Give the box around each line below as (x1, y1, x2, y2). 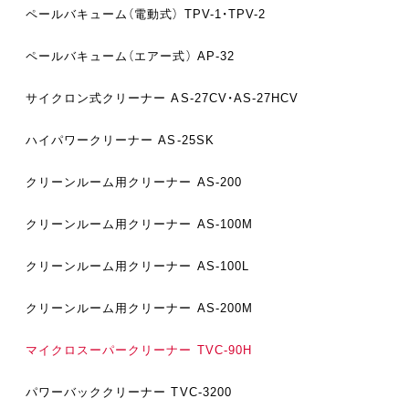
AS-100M (192, 217, 253, 232)
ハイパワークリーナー (26, 133, 154, 148)
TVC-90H (192, 343, 252, 358)
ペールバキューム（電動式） (26, 7, 180, 22)
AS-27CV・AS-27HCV (166, 91, 299, 106)
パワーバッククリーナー (26, 385, 167, 400)
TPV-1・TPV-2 (179, 7, 267, 22)
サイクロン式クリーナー (26, 91, 167, 106)
